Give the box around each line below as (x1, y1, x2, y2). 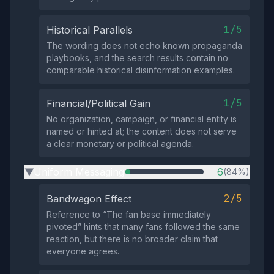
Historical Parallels (46, 24, 133, 36)
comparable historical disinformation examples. (46, 65, 235, 75)
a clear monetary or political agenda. (46, 138, 194, 149)
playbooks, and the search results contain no (46, 53, 228, 63)
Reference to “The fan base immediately (46, 209, 211, 220)
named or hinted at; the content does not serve (46, 126, 237, 136)
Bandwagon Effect (46, 193, 131, 205)
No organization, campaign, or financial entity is (46, 114, 237, 124)
